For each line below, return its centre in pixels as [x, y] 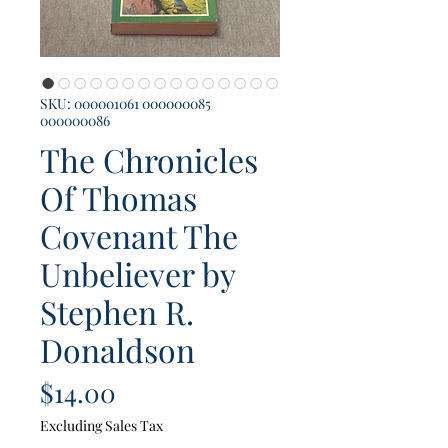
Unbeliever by [137, 274]
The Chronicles [149, 160]
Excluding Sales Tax [101, 426]
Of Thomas [118, 198]
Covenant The [139, 236]
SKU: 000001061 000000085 [125, 104]
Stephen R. [117, 312]
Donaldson [117, 350]
